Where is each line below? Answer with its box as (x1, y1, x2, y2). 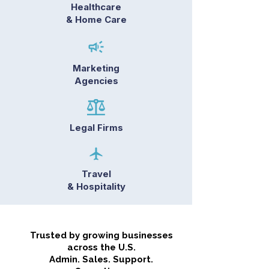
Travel (81, 168, 111, 180)
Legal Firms (69, 122, 123, 133)
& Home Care (65, 14, 127, 25)
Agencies (74, 75, 118, 86)
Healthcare (71, 1, 121, 13)
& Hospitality (67, 181, 125, 192)
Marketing (73, 62, 119, 74)
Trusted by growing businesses (29, 230, 173, 241)
